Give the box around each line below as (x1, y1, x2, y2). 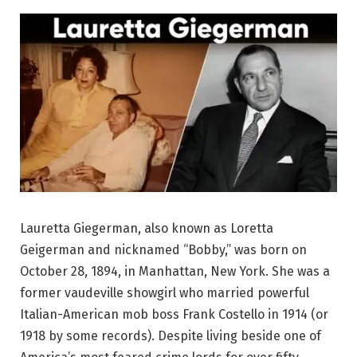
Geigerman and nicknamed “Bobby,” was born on (20, 241, 307, 257)
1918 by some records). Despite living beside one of (20, 328, 321, 343)
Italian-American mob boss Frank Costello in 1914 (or (20, 306, 328, 322)
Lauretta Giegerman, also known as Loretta (20, 220, 273, 236)
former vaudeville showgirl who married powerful (20, 284, 309, 300)
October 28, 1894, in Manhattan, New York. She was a (20, 263, 330, 279)
